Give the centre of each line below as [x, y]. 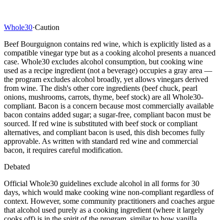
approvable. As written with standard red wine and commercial [101, 141]
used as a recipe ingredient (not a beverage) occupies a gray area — [108, 70]
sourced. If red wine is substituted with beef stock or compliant [101, 123]
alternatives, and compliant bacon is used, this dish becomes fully [104, 132]
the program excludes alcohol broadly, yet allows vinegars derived [106, 79]
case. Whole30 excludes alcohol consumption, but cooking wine [103, 61]
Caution [47, 27]
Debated [17, 166]
